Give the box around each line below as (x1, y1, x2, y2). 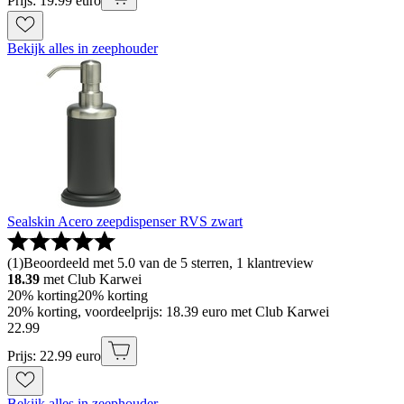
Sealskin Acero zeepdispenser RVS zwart (7, 214, 243, 230)
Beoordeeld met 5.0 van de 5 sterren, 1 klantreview (23, 255, 314, 271)
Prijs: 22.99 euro (7, 348, 101, 364)
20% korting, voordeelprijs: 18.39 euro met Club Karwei (7, 304, 329, 320)
